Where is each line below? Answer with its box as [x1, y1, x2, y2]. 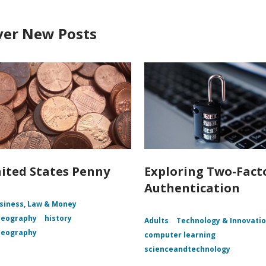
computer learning [144, 230, 216, 240]
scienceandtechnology [144, 244, 231, 255]
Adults [144, 216, 169, 226]
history [45, 213, 72, 224]
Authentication [144, 180, 240, 197]
